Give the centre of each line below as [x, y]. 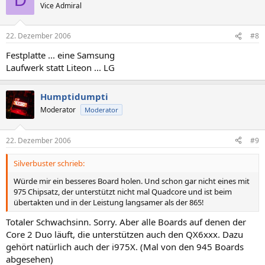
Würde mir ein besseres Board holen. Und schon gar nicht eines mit [132, 181]
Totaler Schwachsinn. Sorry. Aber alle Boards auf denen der [126, 222]
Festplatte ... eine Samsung [60, 55]
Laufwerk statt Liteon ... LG [60, 67]
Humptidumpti [74, 96]
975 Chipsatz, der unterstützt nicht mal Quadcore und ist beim [123, 191]
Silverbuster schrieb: [49, 163]
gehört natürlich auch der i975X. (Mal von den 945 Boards [125, 247]
